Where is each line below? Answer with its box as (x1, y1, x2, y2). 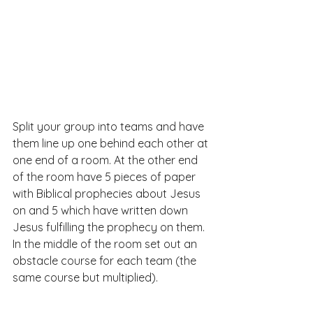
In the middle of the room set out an (13, 237, 200, 252)
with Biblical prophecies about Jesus (13, 187, 203, 201)
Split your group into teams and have (13, 119, 207, 134)
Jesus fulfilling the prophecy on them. (13, 220, 208, 235)
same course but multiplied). (13, 270, 158, 285)
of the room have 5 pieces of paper (13, 170, 198, 184)
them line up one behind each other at (13, 136, 211, 151)
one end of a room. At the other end (13, 153, 201, 168)
